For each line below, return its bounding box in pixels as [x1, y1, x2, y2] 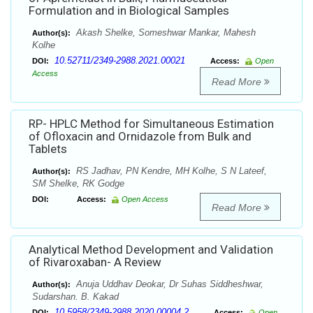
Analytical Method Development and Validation [29, 242, 273, 257]
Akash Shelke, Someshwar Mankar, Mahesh [73, 27, 256, 38]
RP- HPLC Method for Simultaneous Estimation [29, 117, 274, 131]
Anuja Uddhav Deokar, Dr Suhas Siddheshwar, [73, 279, 263, 290]
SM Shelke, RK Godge [32, 178, 124, 189]
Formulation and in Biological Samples [29, 3, 229, 18]
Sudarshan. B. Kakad [32, 291, 119, 303]
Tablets [29, 142, 67, 156]
